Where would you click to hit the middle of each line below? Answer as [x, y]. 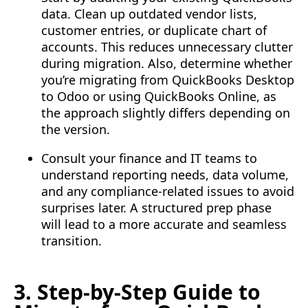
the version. [76, 130]
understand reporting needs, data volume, [165, 175]
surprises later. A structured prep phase [156, 208]
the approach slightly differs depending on [166, 113]
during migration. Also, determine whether [167, 64]
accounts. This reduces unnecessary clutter [167, 47]
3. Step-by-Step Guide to [137, 292]
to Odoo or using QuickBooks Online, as [159, 97]
